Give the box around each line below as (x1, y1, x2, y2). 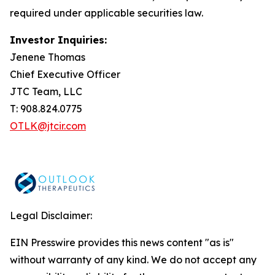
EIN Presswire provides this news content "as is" (10, 236, 234, 249)
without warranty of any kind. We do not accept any (10, 254, 257, 266)
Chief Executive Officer (10, 68, 120, 80)
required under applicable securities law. (10, 7, 203, 19)
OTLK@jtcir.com (10, 120, 86, 132)
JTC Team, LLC (10, 85, 82, 98)
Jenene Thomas (10, 51, 85, 63)
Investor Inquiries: (10, 34, 107, 46)
